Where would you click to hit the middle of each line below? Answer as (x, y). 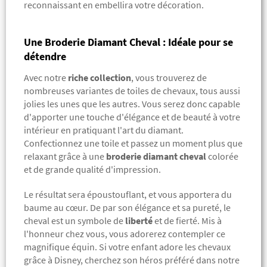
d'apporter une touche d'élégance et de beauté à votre (132, 117)
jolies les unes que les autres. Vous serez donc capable (132, 103)
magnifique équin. (61, 246)
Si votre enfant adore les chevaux (165, 246)
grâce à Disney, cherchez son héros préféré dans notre (132, 260)
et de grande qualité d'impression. (92, 169)
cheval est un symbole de (74, 220)
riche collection (100, 77)
